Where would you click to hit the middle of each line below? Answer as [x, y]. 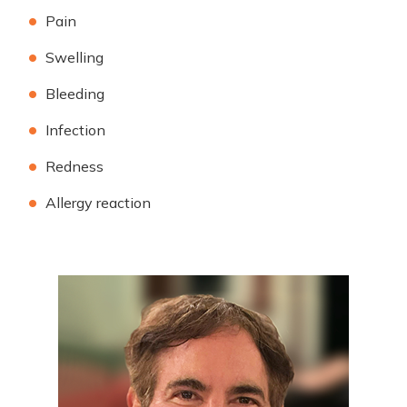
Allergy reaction [98, 202]
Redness [74, 166]
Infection [75, 129]
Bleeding [75, 93]
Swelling [74, 57]
